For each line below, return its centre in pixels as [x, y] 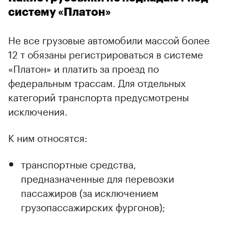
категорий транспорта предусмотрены [98, 96]
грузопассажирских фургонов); [93, 206]
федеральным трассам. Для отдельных [97, 82]
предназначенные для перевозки [97, 177]
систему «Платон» [60, 12]
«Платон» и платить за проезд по [83, 67]
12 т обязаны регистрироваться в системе [106, 53]
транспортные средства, [79, 163]
